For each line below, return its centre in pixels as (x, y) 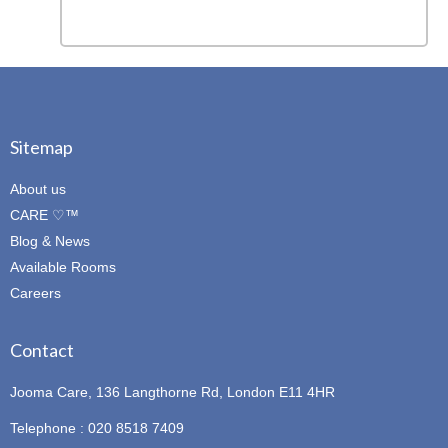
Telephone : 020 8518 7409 (97, 428)
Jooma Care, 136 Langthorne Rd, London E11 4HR (172, 392)
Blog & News (50, 241)
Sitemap (41, 147)
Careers (35, 293)
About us (38, 189)
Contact (42, 350)
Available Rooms (63, 267)
